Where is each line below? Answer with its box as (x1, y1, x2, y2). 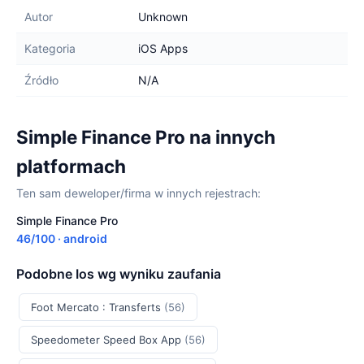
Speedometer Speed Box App (31, 333, 184, 346)
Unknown (138, 10, 188, 24)
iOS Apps (138, 41, 188, 55)
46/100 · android (16, 232, 107, 245)
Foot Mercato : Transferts (31, 301, 164, 314)
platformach (16, 155, 126, 177)
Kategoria (24, 41, 76, 55)
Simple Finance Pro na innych (16, 126, 275, 148)
